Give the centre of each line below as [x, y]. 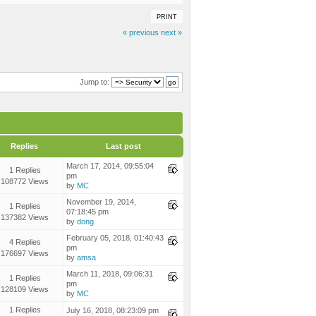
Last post [123, 146]
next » [171, 33]
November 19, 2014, [101, 202]
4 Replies [25, 242]
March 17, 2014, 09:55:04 [110, 166]
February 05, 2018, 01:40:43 [115, 238]
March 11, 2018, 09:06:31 [110, 274]
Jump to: [95, 82]
